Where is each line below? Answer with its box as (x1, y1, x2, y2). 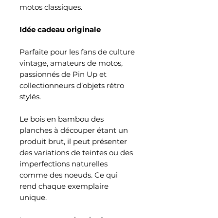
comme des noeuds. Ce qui (19, 170, 118, 180)
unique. (19, 192, 47, 202)
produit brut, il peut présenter (19, 136, 127, 146)
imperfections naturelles (19, 159, 108, 168)
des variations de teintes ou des (19, 147, 133, 157)
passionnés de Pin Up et (19, 69, 107, 79)
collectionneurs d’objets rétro (19, 80, 124, 90)
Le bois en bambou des (19, 114, 104, 124)
